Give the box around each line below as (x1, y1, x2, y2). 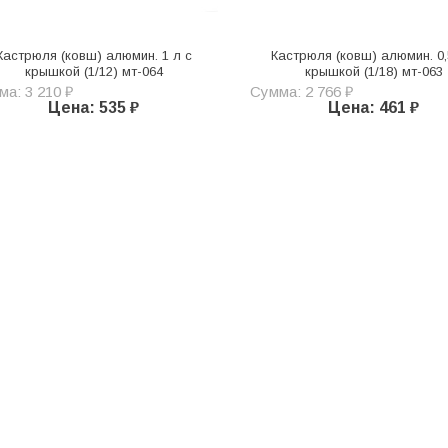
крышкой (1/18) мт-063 (304, 63, 443, 79)
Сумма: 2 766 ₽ (249, 82, 353, 100)
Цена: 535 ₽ (48, 98, 140, 116)
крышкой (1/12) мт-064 (24, 63, 163, 79)
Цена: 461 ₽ (328, 98, 420, 116)
